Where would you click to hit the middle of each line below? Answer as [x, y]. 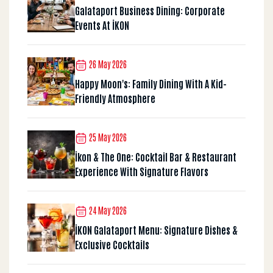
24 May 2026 [107, 211]
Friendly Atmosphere [115, 98]
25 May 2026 [107, 137]
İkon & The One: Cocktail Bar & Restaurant [156, 156]
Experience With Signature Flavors [142, 171]
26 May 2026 [107, 64]
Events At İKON [102, 25]
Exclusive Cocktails [112, 244]
